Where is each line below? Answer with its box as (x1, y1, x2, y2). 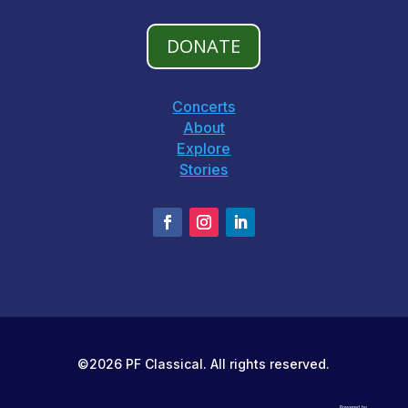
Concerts (172, 97, 236, 116)
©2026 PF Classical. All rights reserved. (77, 355, 331, 372)
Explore (177, 138, 231, 158)
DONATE (167, 33, 241, 58)
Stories (179, 159, 229, 178)
